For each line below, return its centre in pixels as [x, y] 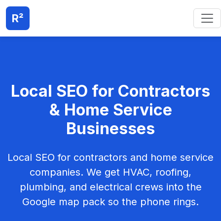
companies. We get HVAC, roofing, [110, 172]
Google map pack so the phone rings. [110, 202]
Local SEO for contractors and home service [110, 157]
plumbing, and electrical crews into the [110, 187]
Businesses [110, 129]
